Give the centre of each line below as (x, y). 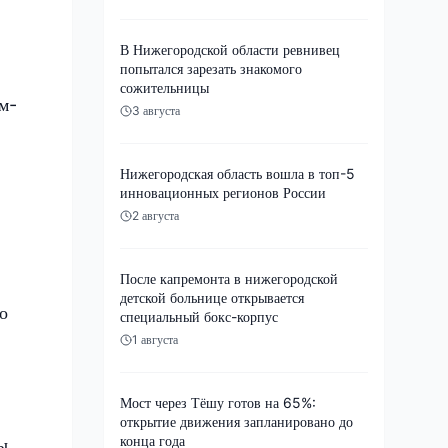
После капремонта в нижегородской (229, 278)
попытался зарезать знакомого (211, 68)
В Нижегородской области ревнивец (230, 49)
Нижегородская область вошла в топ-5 (237, 173)
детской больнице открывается (212, 297)
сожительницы (164, 87)
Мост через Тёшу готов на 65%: (218, 402)
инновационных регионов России (223, 192)
